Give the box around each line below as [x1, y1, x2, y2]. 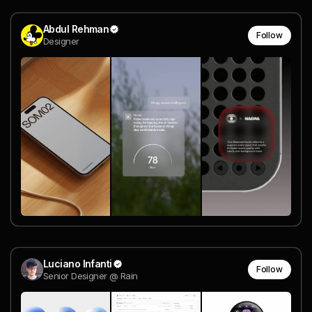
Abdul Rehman [43, 23, 109, 36]
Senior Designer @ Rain [43, 270, 138, 281]
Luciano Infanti [43, 257, 112, 270]
